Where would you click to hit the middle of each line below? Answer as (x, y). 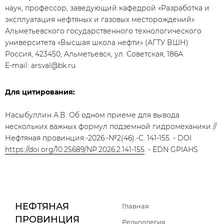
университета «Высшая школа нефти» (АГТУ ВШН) (97, 42)
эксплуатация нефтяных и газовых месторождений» (100, 19)
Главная (135, 206)
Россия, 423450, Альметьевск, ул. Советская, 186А (94, 54)
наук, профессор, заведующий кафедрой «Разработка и (107, 8)
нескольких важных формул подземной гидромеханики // (111, 126)
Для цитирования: (40, 92)
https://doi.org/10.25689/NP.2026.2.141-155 (75, 149)
